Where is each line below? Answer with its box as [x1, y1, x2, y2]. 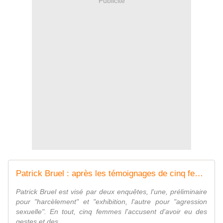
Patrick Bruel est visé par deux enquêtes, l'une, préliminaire [16, 188, 207, 196]
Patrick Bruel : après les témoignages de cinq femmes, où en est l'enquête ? [195, 169, 203, 179]
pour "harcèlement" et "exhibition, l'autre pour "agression [16, 198, 207, 206]
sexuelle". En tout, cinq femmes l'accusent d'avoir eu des [16, 208, 207, 216]
